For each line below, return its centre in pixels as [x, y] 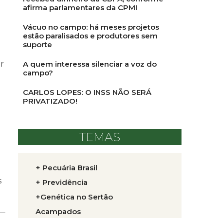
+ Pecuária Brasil [66, 168]
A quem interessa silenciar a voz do [90, 64]
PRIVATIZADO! [50, 101]
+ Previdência [62, 182]
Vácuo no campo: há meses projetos [91, 27]
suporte [37, 45]
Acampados [58, 211]
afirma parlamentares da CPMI [80, 8]
